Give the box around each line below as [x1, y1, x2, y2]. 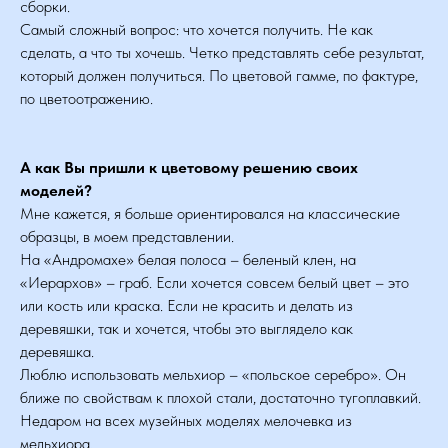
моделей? [20, 181, 92, 200]
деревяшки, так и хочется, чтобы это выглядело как [20, 319, 353, 338]
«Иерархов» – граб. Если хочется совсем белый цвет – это [20, 273, 409, 292]
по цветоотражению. [20, 89, 153, 108]
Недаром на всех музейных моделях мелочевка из [20, 411, 352, 430]
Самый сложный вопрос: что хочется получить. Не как [20, 20, 373, 39]
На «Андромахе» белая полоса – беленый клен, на [20, 250, 356, 269]
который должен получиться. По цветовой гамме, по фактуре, [20, 66, 418, 85]
